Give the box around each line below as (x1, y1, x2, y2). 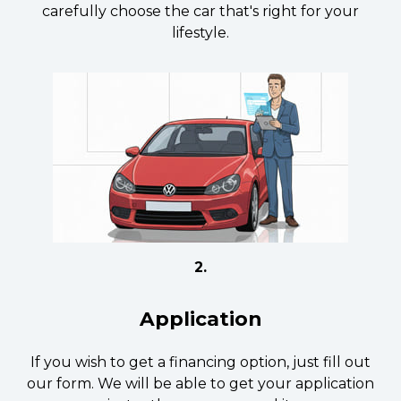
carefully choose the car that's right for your (42, 3, 359, 20)
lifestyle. (172, 24, 229, 41)
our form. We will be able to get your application (27, 375, 374, 392)
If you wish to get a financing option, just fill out (30, 354, 371, 371)
